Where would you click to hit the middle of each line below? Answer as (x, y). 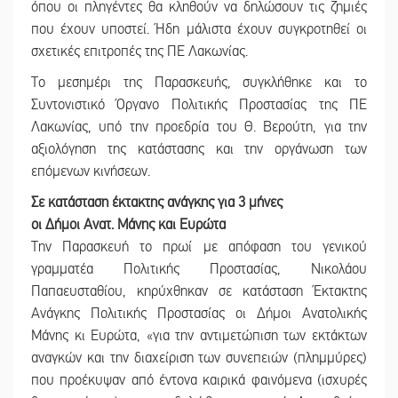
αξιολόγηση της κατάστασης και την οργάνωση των (199, 150)
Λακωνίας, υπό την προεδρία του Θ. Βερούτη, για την (199, 127)
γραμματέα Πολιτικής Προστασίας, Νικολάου (199, 270)
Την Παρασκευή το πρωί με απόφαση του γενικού (199, 247)
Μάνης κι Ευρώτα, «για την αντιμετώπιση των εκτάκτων (199, 336)
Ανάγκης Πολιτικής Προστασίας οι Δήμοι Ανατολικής (199, 314)
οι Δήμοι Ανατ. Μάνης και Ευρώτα (128, 225)
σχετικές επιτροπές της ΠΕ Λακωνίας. (139, 52)
